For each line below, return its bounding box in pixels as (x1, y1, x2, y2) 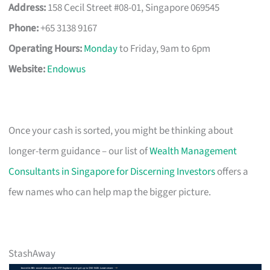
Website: (8, 61, 46, 77)
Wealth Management (149, 143, 237, 159)
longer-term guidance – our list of (8, 143, 150, 159)
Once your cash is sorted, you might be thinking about (8, 123, 234, 138)
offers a (215, 164, 249, 179)
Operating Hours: (8, 41, 83, 56)
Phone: (8, 20, 39, 36)
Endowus (47, 61, 86, 77)
